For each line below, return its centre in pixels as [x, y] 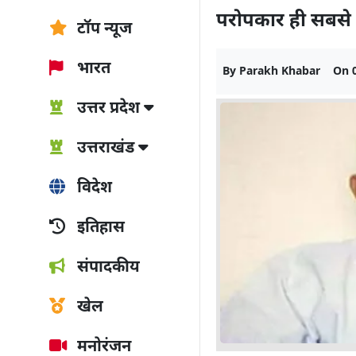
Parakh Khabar [280, 72]
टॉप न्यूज [103, 29]
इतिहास [99, 228]
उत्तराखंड [106, 149]
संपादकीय [106, 268]
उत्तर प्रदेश [108, 109]
